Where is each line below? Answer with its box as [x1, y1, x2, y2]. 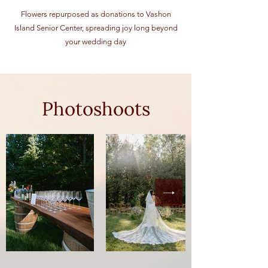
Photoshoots [41, 97, 150, 120]
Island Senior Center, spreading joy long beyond [14, 23, 178, 32]
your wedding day [65, 37, 126, 46]
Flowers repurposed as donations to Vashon [20, 10, 171, 19]
